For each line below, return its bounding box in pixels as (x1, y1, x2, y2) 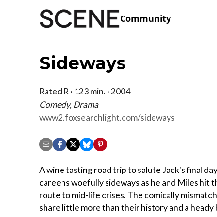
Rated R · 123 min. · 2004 (39, 86, 130, 96)
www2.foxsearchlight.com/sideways (39, 112, 175, 123)
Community (120, 13, 171, 25)
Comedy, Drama (39, 99, 98, 109)
